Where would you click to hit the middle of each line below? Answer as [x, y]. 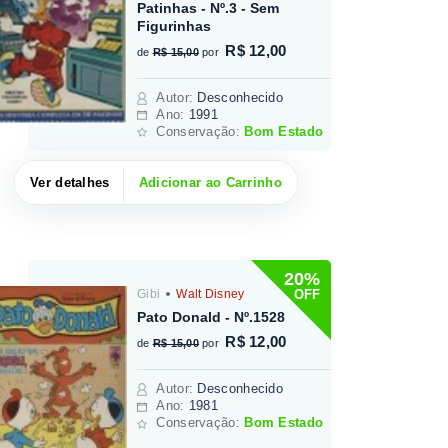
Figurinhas [174, 25]
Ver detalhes [70, 182]
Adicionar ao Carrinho [210, 182]
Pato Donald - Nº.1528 [211, 317]
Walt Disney [208, 294]
